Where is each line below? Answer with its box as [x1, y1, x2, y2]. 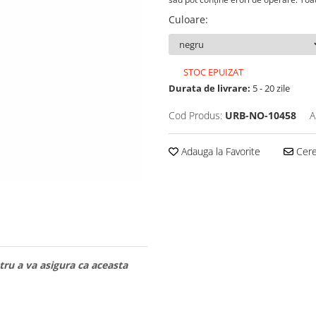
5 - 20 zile [250, 82, 290, 95]
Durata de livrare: [169, 82, 250, 95]
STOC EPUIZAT [181, 66, 243, 79]
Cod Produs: [169, 109, 222, 123]
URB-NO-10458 [225, 109, 296, 123]
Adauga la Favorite [178, 145, 260, 159]
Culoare [169, 13, 205, 27]
